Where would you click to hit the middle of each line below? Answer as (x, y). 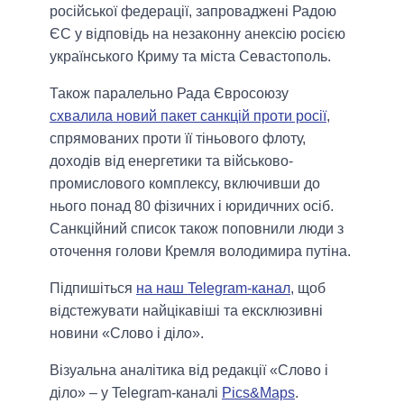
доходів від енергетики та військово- (171, 161)
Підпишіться (93, 289)
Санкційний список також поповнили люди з (197, 229)
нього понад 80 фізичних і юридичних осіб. (192, 207)
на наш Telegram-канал (213, 289)
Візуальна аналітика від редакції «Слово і (189, 371)
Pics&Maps (258, 393)
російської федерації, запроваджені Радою (193, 12)
